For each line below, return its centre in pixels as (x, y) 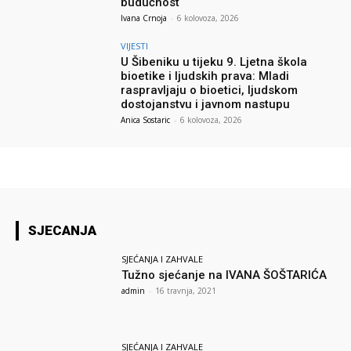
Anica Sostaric (146, 119)
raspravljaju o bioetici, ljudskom (210, 90)
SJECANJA (62, 230)
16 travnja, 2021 (186, 290)
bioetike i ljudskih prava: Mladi (205, 76)
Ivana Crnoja (144, 18)
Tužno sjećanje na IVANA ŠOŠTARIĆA (224, 275)
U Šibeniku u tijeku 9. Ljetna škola (214, 62)
